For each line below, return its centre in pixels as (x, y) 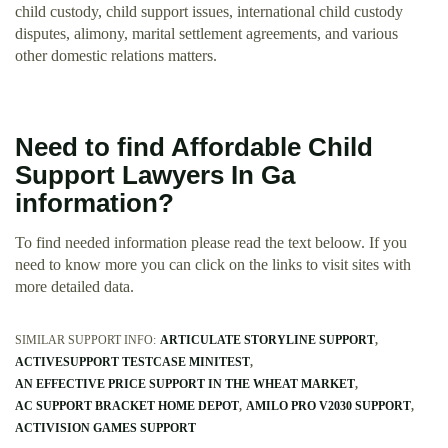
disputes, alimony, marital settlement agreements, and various (206, 34)
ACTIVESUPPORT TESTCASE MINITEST (132, 362)
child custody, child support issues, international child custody (209, 12)
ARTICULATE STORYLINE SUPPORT (267, 340)
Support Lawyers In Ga (155, 175)
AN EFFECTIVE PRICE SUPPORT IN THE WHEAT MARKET (185, 384)
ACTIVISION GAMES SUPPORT (105, 428)
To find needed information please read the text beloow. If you (211, 243)
